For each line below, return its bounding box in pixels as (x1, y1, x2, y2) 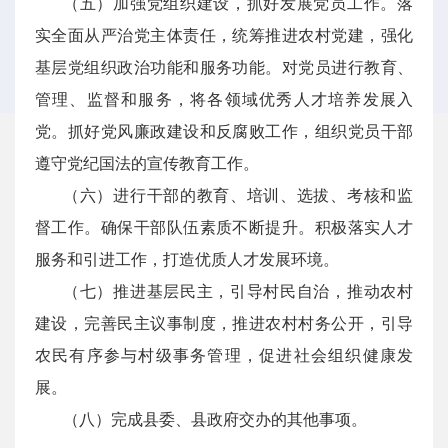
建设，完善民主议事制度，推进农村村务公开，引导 (35, 315, 413, 332)
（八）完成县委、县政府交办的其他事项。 (63, 411, 367, 428)
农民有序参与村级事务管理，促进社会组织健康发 (35, 347, 413, 364)
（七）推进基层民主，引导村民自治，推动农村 (63, 283, 413, 300)
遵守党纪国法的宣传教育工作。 (35, 155, 259, 172)
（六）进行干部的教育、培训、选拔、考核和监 (63, 187, 413, 204)
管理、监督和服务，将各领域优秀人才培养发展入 (35, 91, 413, 108)
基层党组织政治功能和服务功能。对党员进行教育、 (35, 59, 413, 76)
